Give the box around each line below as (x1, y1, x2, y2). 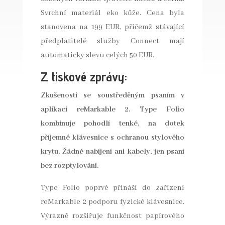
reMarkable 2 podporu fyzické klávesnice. (40, 197, 185, 207)
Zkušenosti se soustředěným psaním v (40, 91, 185, 100)
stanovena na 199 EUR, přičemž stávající (40, 23, 185, 32)
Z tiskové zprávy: (40, 69, 127, 85)
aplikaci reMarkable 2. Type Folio (40, 105, 185, 115)
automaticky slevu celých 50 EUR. (40, 51, 154, 60)
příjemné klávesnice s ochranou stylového (40, 133, 185, 143)
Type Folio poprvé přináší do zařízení (40, 183, 185, 193)
